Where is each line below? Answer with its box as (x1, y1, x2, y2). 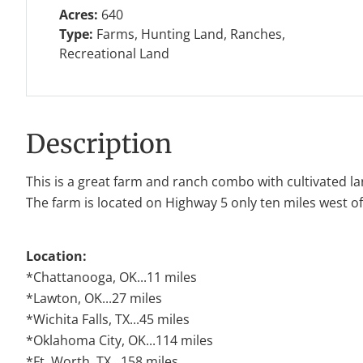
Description (26, 127, 172, 160)
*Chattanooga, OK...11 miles (26, 268, 197, 287)
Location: (26, 247, 87, 266)
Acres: (59, 5, 101, 23)
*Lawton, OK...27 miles (26, 289, 162, 308)
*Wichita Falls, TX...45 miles (26, 310, 190, 329)
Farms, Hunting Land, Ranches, (96, 24, 285, 43)
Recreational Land (59, 44, 169, 62)
